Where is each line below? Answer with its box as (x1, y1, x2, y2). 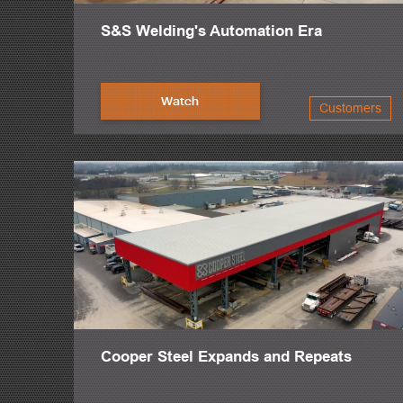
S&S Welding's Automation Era (101, 22, 322, 40)
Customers (319, 100, 382, 115)
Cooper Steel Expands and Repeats (101, 347, 352, 365)
